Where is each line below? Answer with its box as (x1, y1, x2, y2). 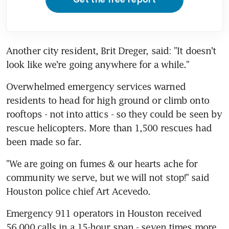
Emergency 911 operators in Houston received (6, 207, 202, 219)
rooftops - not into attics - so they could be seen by (6, 108, 222, 120)
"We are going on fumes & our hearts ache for (6, 157, 198, 169)
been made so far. (6, 135, 81, 147)
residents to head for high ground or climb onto (6, 94, 209, 106)
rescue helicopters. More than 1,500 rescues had (6, 122, 212, 133)
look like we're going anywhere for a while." (6, 58, 190, 70)
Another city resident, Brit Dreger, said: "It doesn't (6, 44, 216, 56)
